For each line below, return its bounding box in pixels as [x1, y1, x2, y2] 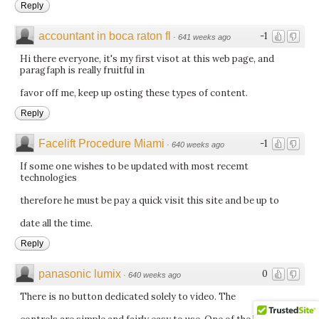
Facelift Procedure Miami [38, 137, 164, 150]
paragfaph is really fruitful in [20, 63, 145, 76]
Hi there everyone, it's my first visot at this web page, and [20, 52, 274, 65]
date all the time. [20, 216, 93, 229]
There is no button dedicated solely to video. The [20, 290, 236, 303]
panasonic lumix [38, 267, 121, 280]
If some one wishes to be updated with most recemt [20, 159, 249, 172]
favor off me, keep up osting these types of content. [20, 86, 248, 99]
